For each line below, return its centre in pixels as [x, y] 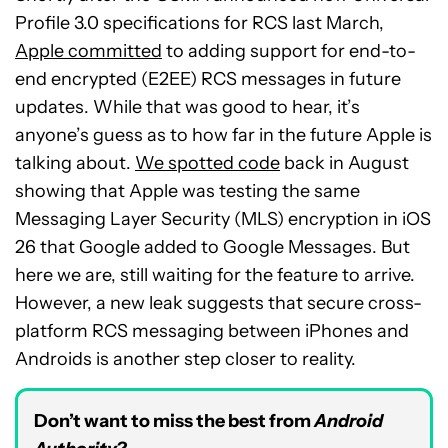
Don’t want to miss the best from [174, 421]
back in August [344, 163]
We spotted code [207, 163]
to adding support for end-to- [289, 51]
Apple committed [88, 51]
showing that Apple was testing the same [187, 191]
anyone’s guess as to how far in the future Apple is [223, 135]
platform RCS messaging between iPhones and [212, 331]
